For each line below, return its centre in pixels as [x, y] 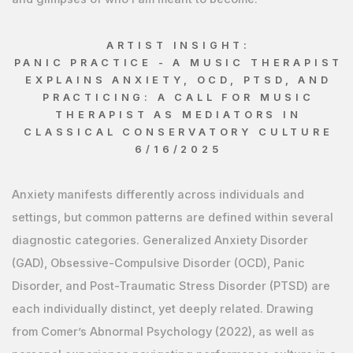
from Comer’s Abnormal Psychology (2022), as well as [163, 331]
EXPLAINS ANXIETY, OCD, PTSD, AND [178, 80]
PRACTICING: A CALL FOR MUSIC [178, 97]
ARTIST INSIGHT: [178, 45]
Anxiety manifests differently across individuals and [158, 194]
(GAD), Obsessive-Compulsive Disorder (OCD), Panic [158, 263]
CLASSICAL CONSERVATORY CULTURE [178, 132]
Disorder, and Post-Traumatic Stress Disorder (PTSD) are [171, 286]
